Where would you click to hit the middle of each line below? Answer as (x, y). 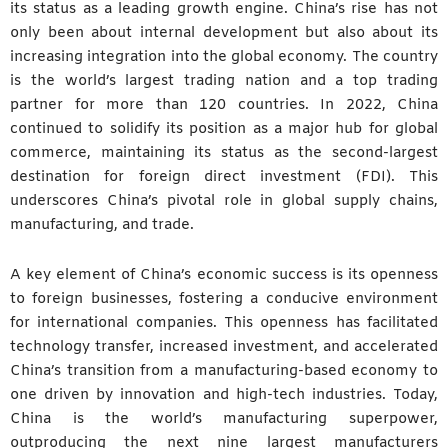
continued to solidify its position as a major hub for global (224, 129)
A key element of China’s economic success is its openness (224, 274)
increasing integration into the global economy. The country (224, 57)
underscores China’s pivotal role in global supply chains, (224, 201)
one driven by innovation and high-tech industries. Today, (224, 394)
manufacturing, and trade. (102, 225)
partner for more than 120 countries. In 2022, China (224, 105)
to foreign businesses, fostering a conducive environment (224, 298)
